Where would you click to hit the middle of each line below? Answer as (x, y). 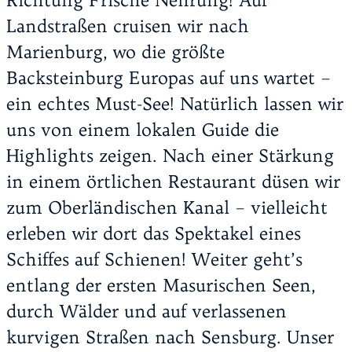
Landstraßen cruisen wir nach (128, 26)
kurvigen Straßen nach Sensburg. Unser (170, 337)
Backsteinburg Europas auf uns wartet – (169, 77)
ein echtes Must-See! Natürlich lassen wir (175, 103)
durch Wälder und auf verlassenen (147, 311)
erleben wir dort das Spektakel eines (154, 233)
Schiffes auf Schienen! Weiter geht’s (154, 259)
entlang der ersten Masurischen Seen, (161, 285)
